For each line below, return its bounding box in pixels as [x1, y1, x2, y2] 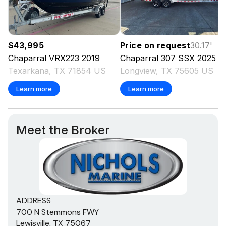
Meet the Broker [16, 122, 110, 137]
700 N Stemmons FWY [16, 206, 99, 217]
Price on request [120, 40, 191, 50]
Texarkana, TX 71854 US [8, 65, 106, 76]
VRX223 [49, 52, 79, 63]
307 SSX [161, 52, 195, 63]
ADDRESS [16, 195, 51, 206]
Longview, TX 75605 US [120, 65, 213, 76]
